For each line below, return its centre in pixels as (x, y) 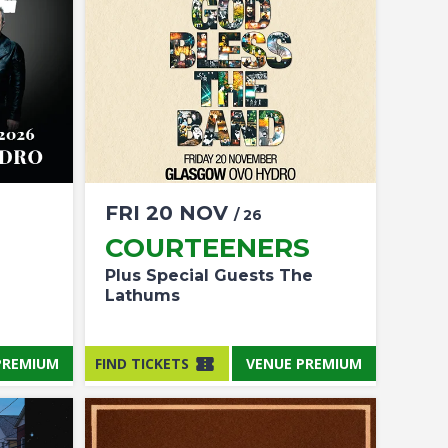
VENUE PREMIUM (304, 363)
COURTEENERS (207, 248)
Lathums (142, 295)
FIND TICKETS (142, 363)
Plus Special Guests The (209, 275)
